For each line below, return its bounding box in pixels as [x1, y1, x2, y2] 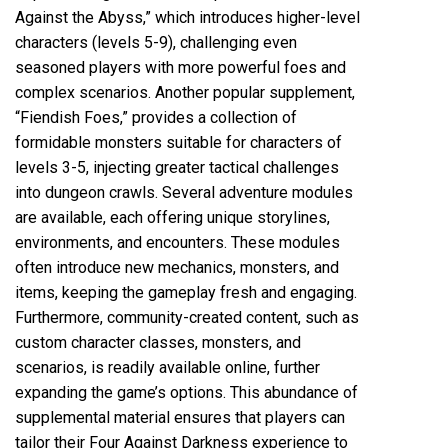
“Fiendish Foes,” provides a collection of [15, 107, 297, 127]
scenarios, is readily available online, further [15, 357, 320, 377]
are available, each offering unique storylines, [15, 207, 330, 227]
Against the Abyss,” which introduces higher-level [15, 7, 360, 27]
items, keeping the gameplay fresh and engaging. [15, 282, 357, 302]
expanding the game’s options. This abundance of [15, 382, 358, 402]
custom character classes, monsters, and [15, 332, 301, 352]
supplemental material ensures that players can [15, 407, 345, 427]
